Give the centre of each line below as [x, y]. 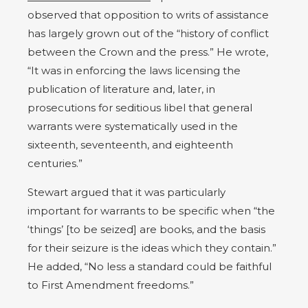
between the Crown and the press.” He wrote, [148, 52]
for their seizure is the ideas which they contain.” [152, 247]
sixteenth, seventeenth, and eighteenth [130, 144]
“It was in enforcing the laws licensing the [134, 70]
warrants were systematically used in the [133, 126]
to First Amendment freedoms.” [111, 285]
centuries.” [55, 163]
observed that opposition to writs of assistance [148, 14]
